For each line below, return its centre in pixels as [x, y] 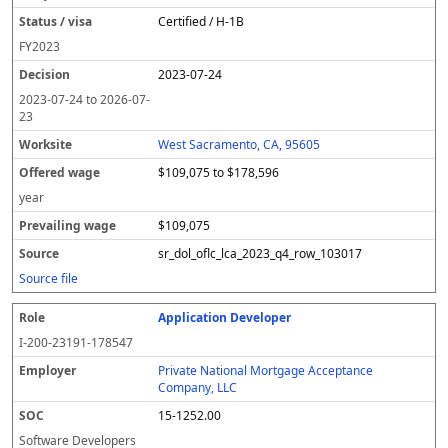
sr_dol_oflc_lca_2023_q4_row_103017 [260, 253]
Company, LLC [198, 387]
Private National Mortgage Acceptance [266, 370]
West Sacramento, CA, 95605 [239, 144]
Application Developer [225, 317]
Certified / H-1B [201, 21]
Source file [48, 278]
